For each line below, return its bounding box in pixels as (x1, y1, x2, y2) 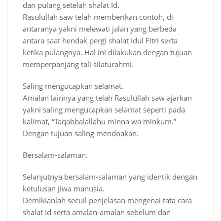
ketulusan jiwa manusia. (23, 184, 105, 194)
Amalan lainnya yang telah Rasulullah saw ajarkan (23, 93, 192, 103)
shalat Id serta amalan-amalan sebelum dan (23, 207, 171, 218)
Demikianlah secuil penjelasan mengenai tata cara (23, 195, 192, 206)
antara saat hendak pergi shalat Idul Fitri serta (23, 36, 178, 46)
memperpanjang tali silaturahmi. (23, 59, 134, 70)
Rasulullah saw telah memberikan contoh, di (23, 12, 173, 22)
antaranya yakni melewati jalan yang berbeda (23, 24, 177, 34)
